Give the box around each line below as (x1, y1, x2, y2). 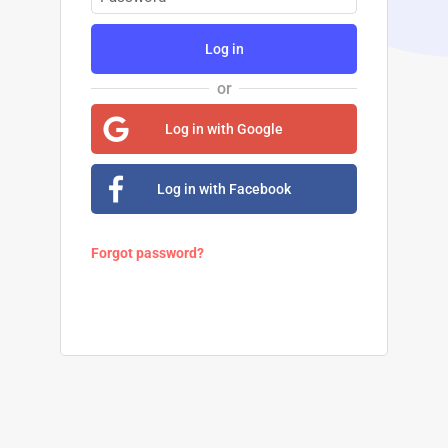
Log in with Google (165, 120, 283, 137)
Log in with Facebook (157, 180, 291, 197)
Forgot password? (91, 244, 204, 261)
